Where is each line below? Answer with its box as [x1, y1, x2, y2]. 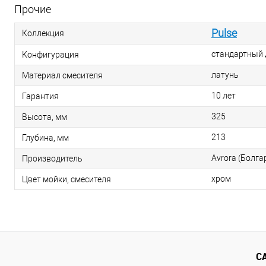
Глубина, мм [22, 132, 69, 142]
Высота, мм [22, 112, 67, 122]
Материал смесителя [22, 70, 103, 80]
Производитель [22, 153, 83, 163]
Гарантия [22, 91, 59, 101]
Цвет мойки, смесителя [22, 174, 111, 184]
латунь [211, 70, 239, 80]
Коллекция [22, 28, 64, 38]
